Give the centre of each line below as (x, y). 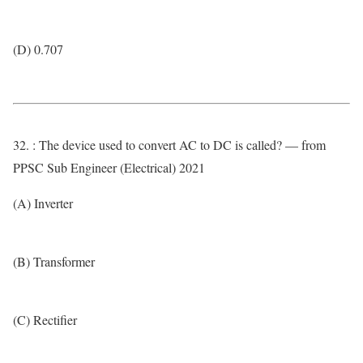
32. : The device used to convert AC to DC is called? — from (169, 145)
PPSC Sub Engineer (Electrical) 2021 (109, 167)
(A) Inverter (43, 203)
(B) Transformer (54, 261)
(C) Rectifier (45, 320)
